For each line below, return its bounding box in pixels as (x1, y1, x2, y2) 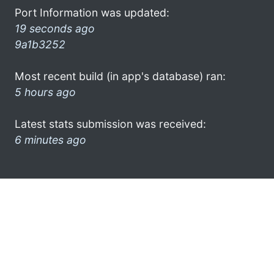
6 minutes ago (15, 133, 86, 146)
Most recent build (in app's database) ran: (15, 69, 226, 83)
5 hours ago (15, 85, 76, 98)
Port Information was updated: (15, 6, 169, 19)
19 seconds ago (15, 21, 95, 35)
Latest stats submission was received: (15, 117, 206, 130)
